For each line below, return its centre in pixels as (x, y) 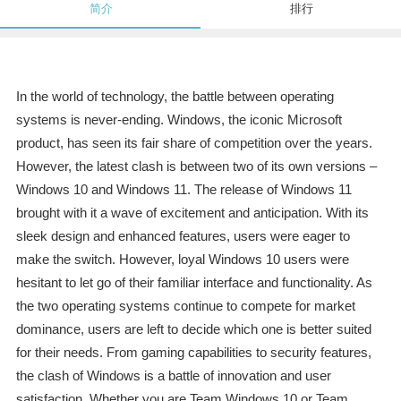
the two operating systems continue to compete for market (185, 306)
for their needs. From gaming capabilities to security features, (193, 353)
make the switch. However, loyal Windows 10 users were (182, 260)
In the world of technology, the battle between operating (175, 97)
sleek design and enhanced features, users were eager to (183, 236)
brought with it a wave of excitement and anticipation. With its (192, 213)
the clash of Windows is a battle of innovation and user (173, 376)
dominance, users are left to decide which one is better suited (193, 329)
